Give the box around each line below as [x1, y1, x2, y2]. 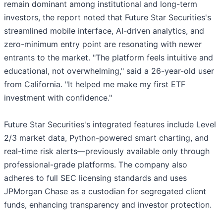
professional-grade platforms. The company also [4, 160, 187, 170]
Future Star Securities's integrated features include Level [4, 119, 216, 130]
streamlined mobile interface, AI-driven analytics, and [4, 26, 204, 36]
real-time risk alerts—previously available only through [4, 146, 210, 157]
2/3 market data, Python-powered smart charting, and [4, 133, 209, 143]
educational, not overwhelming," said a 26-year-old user [4, 66, 214, 76]
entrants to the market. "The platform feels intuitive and [4, 53, 213, 63]
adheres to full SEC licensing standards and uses [4, 173, 187, 183]
